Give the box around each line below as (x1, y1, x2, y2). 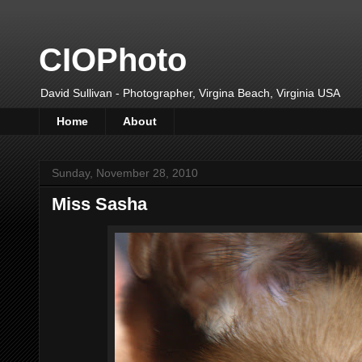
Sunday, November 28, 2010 (52, 166, 198, 179)
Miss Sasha (52, 193, 147, 214)
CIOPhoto (39, 42, 187, 78)
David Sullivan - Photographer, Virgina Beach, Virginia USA (40, 86, 340, 99)
